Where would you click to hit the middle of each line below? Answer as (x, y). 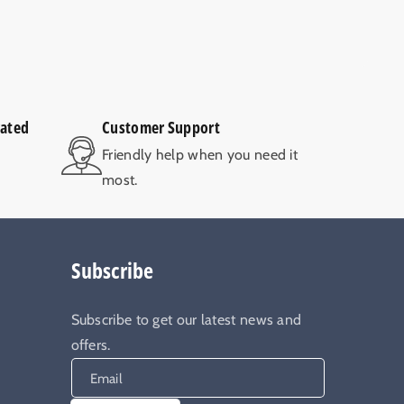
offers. (91, 345)
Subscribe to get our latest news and (186, 320)
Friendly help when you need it (200, 155)
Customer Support (161, 128)
